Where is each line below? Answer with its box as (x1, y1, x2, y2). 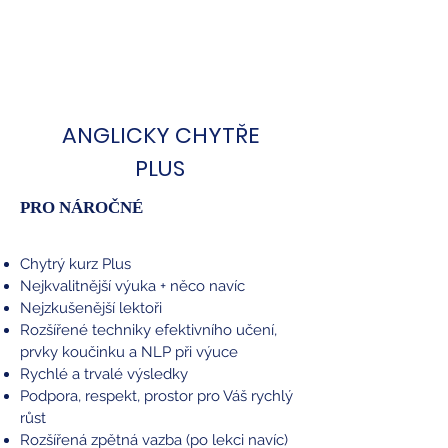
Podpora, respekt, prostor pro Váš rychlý (20, 387, 293, 406)
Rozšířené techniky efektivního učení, (20, 321, 277, 340)
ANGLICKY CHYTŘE (61, 120, 259, 152)
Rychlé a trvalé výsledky (20, 365, 188, 384)
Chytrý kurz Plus (20, 255, 131, 274)
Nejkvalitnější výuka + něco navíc (20, 277, 245, 296)
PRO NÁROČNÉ (20, 198, 143, 218)
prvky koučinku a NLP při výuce (20, 343, 238, 362)
